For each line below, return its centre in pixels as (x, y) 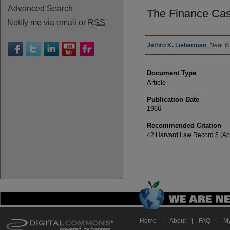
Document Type (171, 73)
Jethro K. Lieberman (177, 45)
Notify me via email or (47, 22)
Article (156, 82)
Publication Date (173, 99)
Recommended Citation (184, 126)
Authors (162, 45)
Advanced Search (40, 8)
